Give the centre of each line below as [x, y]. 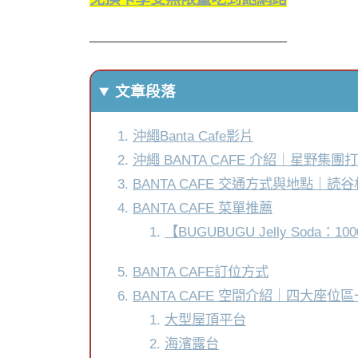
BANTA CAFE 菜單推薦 [202, 208]
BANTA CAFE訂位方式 [200, 272]
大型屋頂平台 [205, 320]
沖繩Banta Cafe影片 [193, 136]
